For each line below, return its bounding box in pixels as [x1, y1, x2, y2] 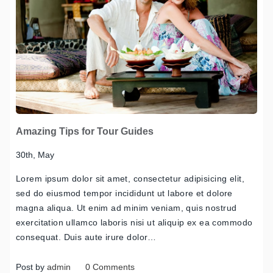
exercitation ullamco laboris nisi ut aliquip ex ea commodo [16, 218, 253, 228]
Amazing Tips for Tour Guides [16, 126, 154, 137]
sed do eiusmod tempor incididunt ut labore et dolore [16, 188, 233, 199]
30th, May [16, 150, 54, 160]
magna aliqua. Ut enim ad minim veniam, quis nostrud [16, 203, 237, 213]
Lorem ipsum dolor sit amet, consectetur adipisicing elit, [16, 174, 244, 184]
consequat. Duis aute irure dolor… [16, 232, 157, 243]
